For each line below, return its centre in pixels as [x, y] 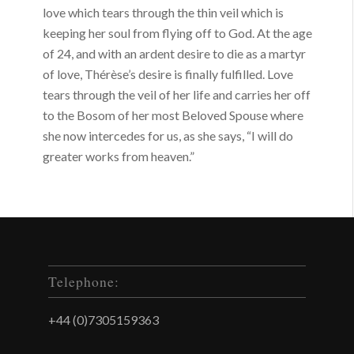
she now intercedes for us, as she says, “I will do [168, 136]
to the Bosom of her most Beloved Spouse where [173, 115]
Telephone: [84, 281]
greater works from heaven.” [119, 156]
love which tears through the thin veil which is [164, 13]
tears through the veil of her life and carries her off [177, 95]
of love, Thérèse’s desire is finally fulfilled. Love [168, 74]
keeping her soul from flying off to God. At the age [178, 33]
